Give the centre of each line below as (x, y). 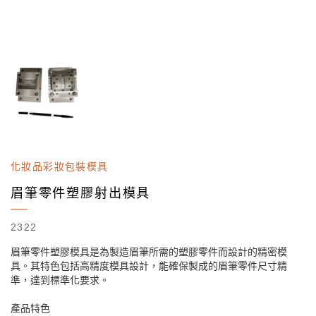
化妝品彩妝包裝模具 (60, 166)
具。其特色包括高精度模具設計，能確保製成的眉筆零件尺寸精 (149, 266)
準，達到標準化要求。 (60, 280)
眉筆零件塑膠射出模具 (81, 193)
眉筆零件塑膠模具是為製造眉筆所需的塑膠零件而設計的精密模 (149, 252)
